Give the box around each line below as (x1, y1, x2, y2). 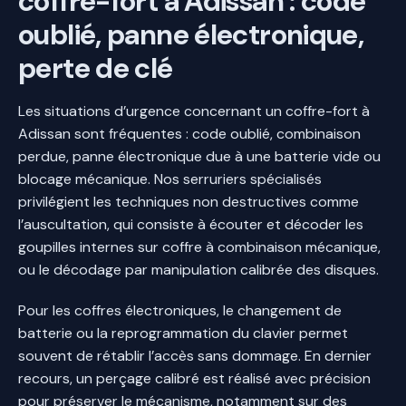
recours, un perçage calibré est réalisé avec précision (18, 368, 371, 388)
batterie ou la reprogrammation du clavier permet (18, 323, 348, 343)
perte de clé (18, 49, 173, 87)
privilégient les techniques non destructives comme (18, 191, 359, 211)
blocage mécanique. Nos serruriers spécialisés (18, 169, 322, 188)
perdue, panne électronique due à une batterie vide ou (18, 146, 381, 166)
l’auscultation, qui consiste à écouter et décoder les (18, 214, 363, 234)
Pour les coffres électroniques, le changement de (18, 300, 342, 320)
